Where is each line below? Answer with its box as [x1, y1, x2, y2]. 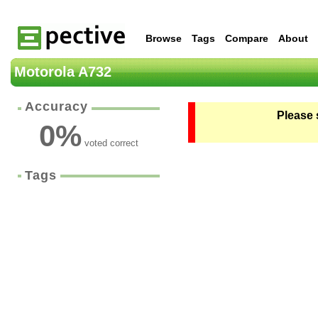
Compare [225, 33, 268, 44]
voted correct [82, 138, 138, 148]
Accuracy [25, 99, 88, 114]
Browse [146, 33, 182, 44]
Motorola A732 [14, 64, 111, 79]
